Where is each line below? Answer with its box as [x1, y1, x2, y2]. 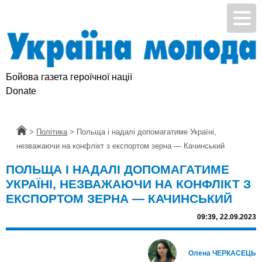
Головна [16, 127, 45, 137]
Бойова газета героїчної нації [6, 72, 132, 82]
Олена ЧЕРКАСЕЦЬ [188, 249, 256, 258]
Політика [36, 127, 67, 137]
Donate [6, 86, 36, 96]
